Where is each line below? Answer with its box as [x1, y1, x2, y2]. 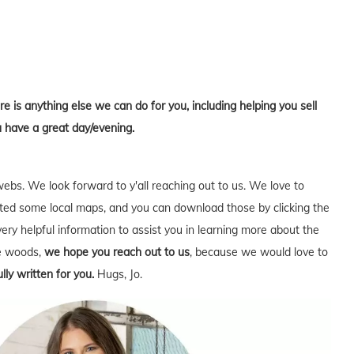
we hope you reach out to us [44, 244, 190, 259]
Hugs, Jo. [97, 266, 142, 281]
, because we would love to [190, 244, 328, 259]
